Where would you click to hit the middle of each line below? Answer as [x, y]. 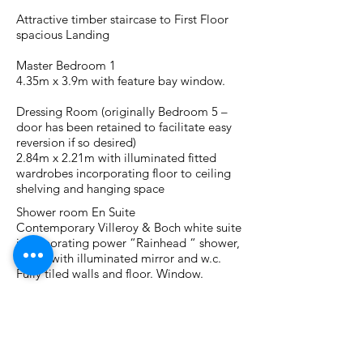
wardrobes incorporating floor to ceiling [124, 173]
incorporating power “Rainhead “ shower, [128, 243]
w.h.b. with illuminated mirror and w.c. [119, 258]
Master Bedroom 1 [66, 65]
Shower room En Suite [76, 212]
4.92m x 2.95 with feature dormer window [128, 320]
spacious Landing [63, 34]
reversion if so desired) [76, 142]
